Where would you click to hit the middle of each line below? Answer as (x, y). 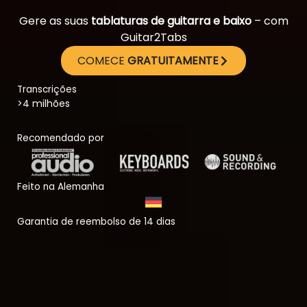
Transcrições (47, 89)
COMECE (102, 61)
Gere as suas (55, 21)
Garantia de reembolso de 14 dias (96, 222)
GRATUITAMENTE (173, 61)
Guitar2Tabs (153, 37)
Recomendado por (61, 138)
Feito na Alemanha (61, 187)
